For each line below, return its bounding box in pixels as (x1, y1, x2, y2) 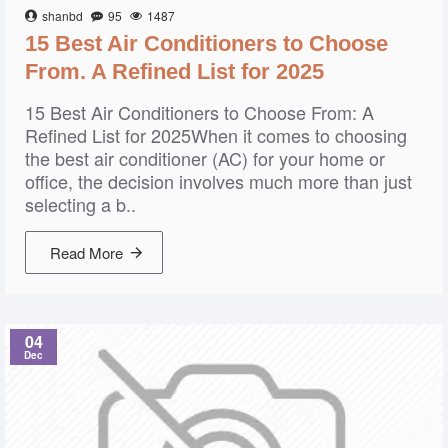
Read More (50, 242, 123, 263)
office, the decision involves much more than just (25, 168, 412, 194)
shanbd (42, 7, 83, 24)
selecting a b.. (25, 191, 136, 217)
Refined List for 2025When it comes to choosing (25, 122, 407, 148)
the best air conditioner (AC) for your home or (25, 145, 385, 171)
